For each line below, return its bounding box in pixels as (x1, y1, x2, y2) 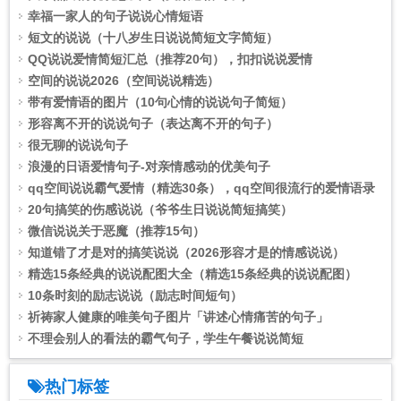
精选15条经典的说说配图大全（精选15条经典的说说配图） (28, 267, 357, 281)
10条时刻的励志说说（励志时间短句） (28, 288, 243, 303)
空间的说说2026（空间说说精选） (28, 73, 219, 88)
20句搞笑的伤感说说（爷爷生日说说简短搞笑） (28, 202, 293, 217)
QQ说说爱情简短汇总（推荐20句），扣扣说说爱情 (28, 52, 312, 66)
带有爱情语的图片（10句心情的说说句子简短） (28, 95, 293, 109)
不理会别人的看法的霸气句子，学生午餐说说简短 (28, 331, 303, 346)
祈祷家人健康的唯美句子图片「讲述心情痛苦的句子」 (28, 310, 328, 324)
